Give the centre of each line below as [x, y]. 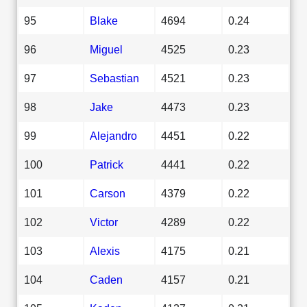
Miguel [106, 49]
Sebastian [114, 78]
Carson [108, 193]
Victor [104, 222]
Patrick [107, 164]
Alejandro [113, 135]
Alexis [105, 250]
